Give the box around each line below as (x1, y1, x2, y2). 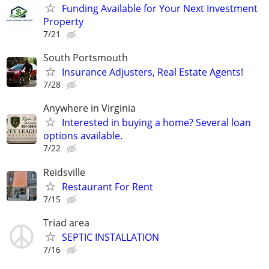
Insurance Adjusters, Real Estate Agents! (62, 65, 243, 79)
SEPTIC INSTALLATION (62, 230, 159, 244)
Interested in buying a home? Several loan (62, 116, 251, 130)
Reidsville (43, 165, 85, 179)
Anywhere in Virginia (43, 101, 136, 115)
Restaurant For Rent (62, 180, 153, 193)
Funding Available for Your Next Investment (62, 1, 258, 15)
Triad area (43, 216, 89, 229)
